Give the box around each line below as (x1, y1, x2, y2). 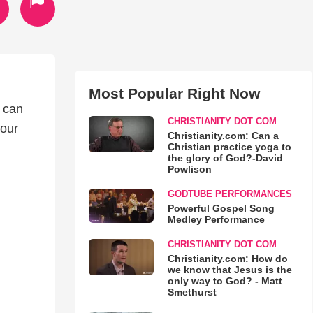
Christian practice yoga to (167, 141, 291, 152)
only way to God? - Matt (167, 275, 282, 286)
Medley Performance (167, 214, 265, 225)
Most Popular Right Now (88, 85, 260, 101)
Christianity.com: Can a (167, 130, 279, 141)
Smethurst (167, 286, 217, 298)
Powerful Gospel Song (167, 203, 275, 214)
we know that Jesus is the (167, 264, 292, 275)
